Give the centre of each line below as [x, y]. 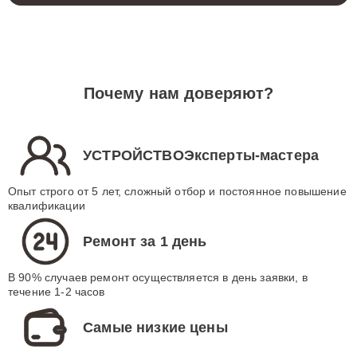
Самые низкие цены [155, 327]
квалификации [47, 206]
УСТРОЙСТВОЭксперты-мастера [201, 155]
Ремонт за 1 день [145, 241]
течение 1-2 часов [57, 292]
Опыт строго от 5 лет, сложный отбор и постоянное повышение [177, 191]
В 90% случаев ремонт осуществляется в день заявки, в [158, 277]
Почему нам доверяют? [178, 93]
